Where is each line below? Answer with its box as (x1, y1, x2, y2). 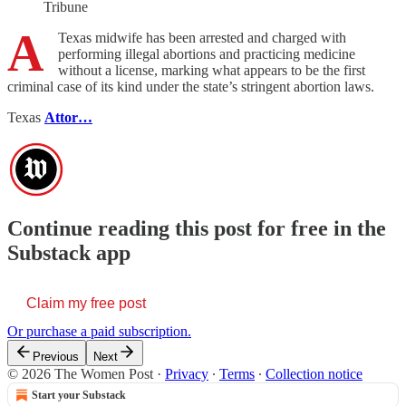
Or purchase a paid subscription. (7, 324, 191, 340)
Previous (33, 350, 79, 364)
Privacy (165, 366, 208, 382)
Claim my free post (26, 295, 146, 312)
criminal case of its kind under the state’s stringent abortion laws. (7, 79, 374, 95)
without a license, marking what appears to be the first (58, 63, 365, 79)
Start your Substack (32, 389, 126, 402)
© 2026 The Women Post (7, 366, 153, 382)
